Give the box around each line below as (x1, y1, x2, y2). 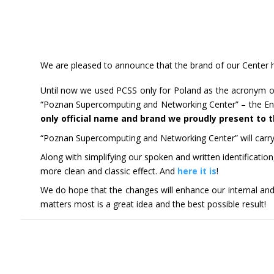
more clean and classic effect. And (40, 165, 177, 177)
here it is (177, 165, 217, 177)
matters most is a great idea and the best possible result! (40, 198, 266, 210)
